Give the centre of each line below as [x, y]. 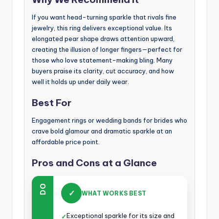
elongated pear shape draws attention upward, [103, 38]
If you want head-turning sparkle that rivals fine [104, 17]
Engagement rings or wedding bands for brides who [109, 120]
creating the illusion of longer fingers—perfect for [107, 49]
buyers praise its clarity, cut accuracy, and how [103, 71]
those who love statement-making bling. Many [102, 60]
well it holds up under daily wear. [80, 81]
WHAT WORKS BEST [114, 193]
